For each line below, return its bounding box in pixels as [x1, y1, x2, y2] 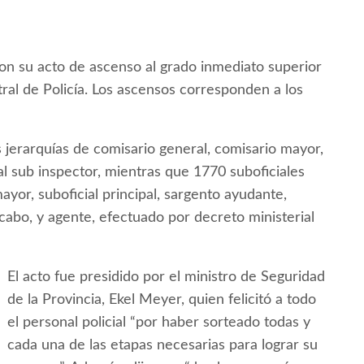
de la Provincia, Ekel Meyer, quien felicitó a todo [7, 292, 316, 308]
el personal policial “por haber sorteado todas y [7, 315, 310, 331]
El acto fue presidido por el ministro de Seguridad [7, 270, 325, 285]
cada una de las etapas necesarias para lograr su [7, 338, 318, 353]
